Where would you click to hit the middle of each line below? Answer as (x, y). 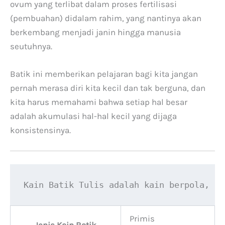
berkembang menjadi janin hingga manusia (95, 32)
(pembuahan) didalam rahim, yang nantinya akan (106, 18)
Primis (142, 219)
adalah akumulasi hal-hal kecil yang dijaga (93, 116)
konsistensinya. (40, 130)
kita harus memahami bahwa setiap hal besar (99, 102)
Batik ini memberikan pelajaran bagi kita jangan (104, 74)
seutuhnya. (31, 46)
